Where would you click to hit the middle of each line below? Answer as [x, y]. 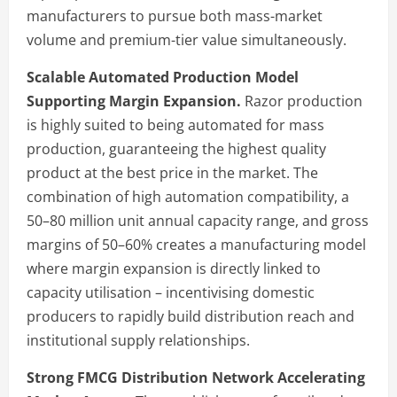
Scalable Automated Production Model [163, 77]
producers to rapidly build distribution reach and [191, 316]
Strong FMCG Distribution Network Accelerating [196, 377]
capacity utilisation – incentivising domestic [171, 292]
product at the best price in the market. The [172, 172]
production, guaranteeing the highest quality [176, 148]
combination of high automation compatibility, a [188, 196]
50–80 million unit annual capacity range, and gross [198, 220]
